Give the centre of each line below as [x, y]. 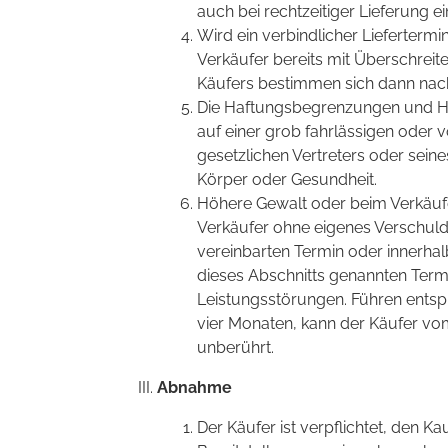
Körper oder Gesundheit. [287, 179]
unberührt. [235, 347]
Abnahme [194, 387]
